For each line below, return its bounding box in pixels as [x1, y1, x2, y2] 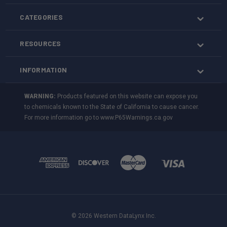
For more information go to [24, 114, 101, 122]
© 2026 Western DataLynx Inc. [71, 212, 156, 220]
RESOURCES [20, 39, 61, 48]
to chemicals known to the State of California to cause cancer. [24, 103, 200, 111]
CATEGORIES [20, 13, 63, 22]
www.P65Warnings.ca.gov [100, 114, 173, 122]
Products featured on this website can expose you [56, 93, 198, 100]
